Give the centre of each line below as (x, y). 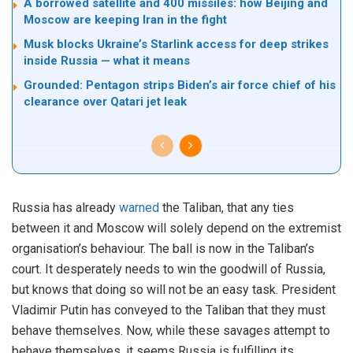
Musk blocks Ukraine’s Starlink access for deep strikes (176, 45)
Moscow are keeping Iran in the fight (125, 20)
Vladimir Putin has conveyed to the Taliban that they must (169, 310)
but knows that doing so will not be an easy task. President (174, 290)
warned (139, 208)
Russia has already (65, 208)
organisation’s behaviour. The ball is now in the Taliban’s (163, 249)
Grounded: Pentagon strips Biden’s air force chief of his (180, 85)
